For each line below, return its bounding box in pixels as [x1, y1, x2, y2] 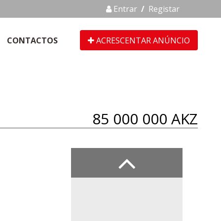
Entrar [111, 3, 138, 14]
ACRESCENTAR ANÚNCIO [94, 35, 190, 46]
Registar [148, 3, 180, 14]
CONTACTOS [7, 35, 58, 46]
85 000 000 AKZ [92, 109, 198, 129]
